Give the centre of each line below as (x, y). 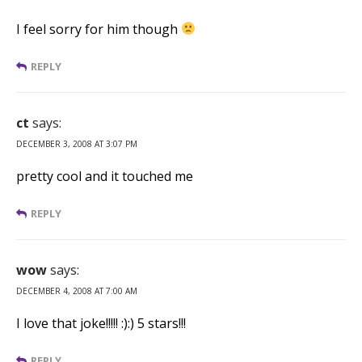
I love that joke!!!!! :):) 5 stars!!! (101, 323)
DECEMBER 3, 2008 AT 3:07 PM (77, 143)
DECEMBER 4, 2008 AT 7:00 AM (77, 290)
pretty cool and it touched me (105, 176)
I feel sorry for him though (99, 29)
